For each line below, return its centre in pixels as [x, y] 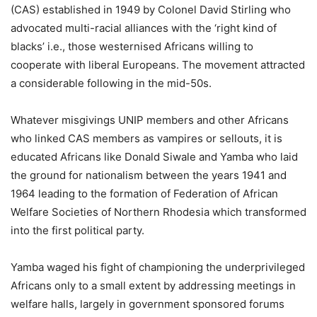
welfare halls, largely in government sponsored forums [148, 304]
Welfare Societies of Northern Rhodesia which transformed [158, 212]
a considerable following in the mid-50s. [111, 83]
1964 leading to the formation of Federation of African [144, 194]
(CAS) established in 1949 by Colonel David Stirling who [151, 10]
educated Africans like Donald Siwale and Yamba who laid [154, 157]
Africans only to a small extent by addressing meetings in [153, 286]
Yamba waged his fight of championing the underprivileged [158, 267]
